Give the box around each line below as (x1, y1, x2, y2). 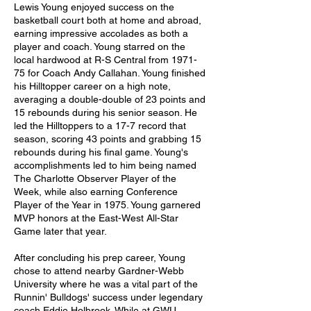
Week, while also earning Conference (14, 186, 180, 197)
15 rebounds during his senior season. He (14, 107, 200, 118)
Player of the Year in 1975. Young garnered (14, 199, 203, 210)
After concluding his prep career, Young (14, 252, 188, 263)
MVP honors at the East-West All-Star (14, 212, 181, 224)
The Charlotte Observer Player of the (14, 173, 179, 184)
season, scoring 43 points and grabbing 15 (14, 133, 204, 144)
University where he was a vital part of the (14, 278, 201, 289)
